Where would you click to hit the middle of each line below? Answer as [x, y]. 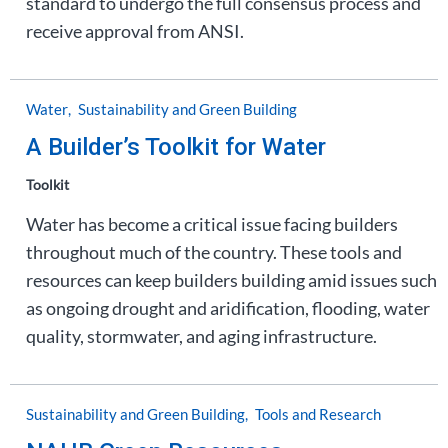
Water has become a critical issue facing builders [212, 224]
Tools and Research [318, 414]
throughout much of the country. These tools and [214, 252]
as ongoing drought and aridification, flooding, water [228, 308]
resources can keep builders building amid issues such [231, 280]
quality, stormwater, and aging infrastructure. [201, 336]
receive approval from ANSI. [135, 31]
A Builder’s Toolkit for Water [176, 147]
